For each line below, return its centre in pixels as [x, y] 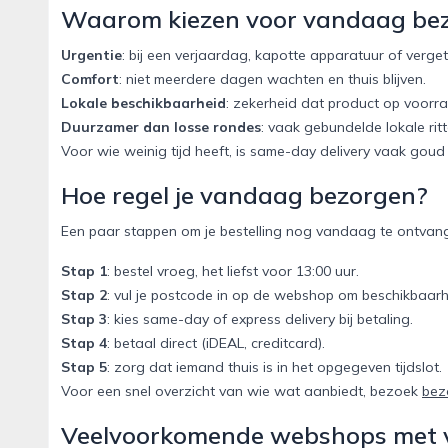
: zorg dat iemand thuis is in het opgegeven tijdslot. [274, 367]
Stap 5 [84, 367]
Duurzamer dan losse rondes [161, 127]
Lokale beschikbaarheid [143, 103]
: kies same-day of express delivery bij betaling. [260, 319]
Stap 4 [84, 343]
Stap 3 [84, 319]
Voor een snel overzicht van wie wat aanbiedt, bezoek [241, 391]
